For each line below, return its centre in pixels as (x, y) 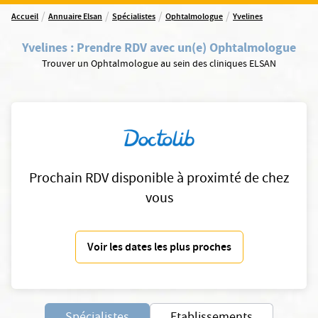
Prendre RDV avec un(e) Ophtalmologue (186, 48)
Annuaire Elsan (75, 17)
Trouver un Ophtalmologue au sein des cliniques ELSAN (159, 65)
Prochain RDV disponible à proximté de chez (159, 180)
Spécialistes (134, 17)
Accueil (25, 17)
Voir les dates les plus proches (159, 248)
